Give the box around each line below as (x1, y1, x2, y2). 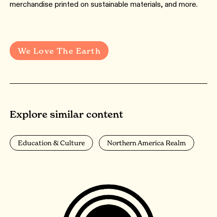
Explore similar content (10, 108, 123, 120)
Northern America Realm (107, 139, 186, 147)
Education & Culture (18, 139, 85, 147)
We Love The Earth (17, 46, 101, 56)
